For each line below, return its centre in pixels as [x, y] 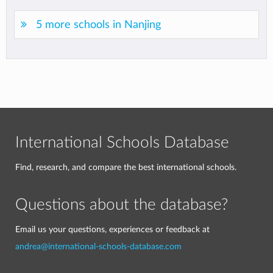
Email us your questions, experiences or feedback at [112, 229]
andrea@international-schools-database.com [98, 246]
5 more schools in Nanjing [98, 24]
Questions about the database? [122, 205]
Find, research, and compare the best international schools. [126, 167]
